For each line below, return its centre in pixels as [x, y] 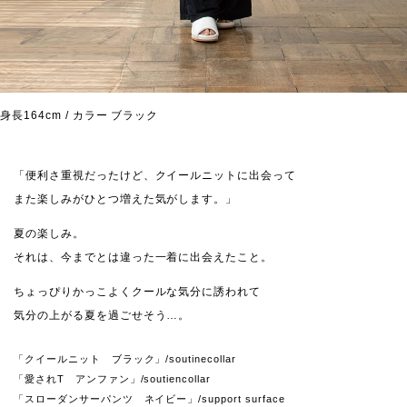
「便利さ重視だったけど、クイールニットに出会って [155, 176]
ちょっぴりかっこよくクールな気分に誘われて [138, 292]
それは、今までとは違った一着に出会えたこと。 [144, 258]
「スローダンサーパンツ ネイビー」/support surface [149, 399]
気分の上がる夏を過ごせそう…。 [102, 316]
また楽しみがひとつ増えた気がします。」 [126, 199]
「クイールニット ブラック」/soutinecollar [125, 359]
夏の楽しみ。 [49, 234]
